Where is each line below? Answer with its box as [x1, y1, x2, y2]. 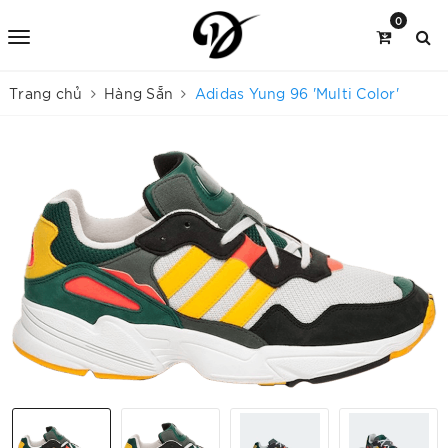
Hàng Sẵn [104, 84, 173, 102]
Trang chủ [9, 84, 83, 102]
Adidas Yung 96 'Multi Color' [194, 84, 399, 102]
